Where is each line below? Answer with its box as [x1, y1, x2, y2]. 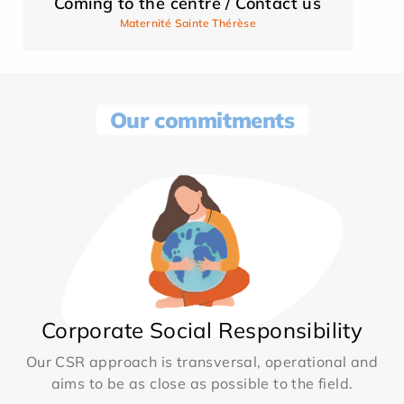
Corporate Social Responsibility [41, 316, 363, 344]
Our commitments [109, 106, 295, 133]
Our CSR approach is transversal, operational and [25, 352, 379, 371]
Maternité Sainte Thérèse [119, 15, 257, 30]
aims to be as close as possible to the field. [50, 373, 353, 392]
